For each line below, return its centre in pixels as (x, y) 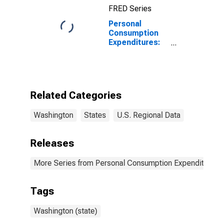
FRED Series (130, 9)
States (95, 115)
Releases (52, 143)
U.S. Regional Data (149, 115)
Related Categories (76, 95)
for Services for (138, 89)
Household (129, 61)
